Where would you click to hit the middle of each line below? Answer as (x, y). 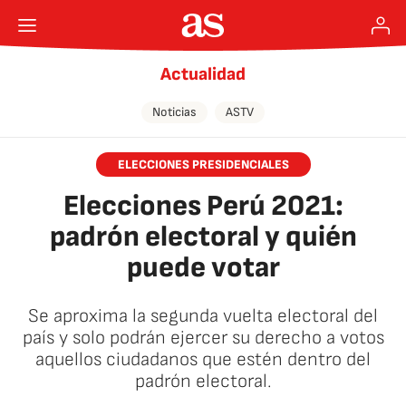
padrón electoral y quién (203, 237)
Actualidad (203, 74)
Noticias (174, 112)
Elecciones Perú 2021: (203, 206)
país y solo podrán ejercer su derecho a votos (203, 338)
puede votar (203, 268)
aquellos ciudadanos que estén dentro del (203, 359)
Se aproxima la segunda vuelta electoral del (203, 316)
